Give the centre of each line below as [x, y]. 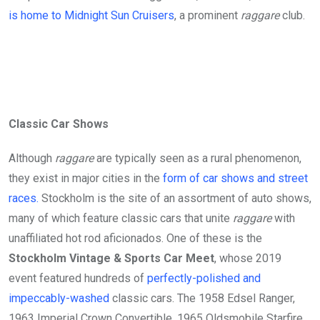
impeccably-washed [59, 298]
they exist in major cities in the [86, 178]
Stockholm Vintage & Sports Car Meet [111, 258]
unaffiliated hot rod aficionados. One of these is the [135, 238]
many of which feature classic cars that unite [121, 218]
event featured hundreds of [78, 278]
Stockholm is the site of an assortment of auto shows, [175, 198]
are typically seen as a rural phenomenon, [197, 158]
